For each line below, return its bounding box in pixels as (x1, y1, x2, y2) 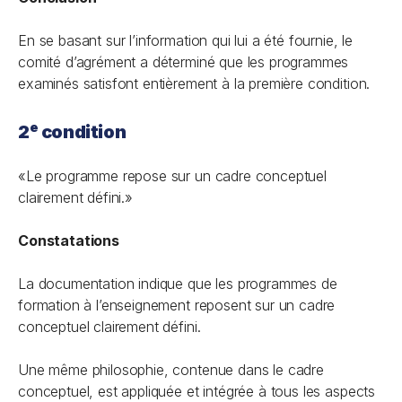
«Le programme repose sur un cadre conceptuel (18, 167, 327, 185)
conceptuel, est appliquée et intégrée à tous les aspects (18, 382, 376, 400)
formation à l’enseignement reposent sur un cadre (18, 296, 336, 314)
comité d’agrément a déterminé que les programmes (18, 53, 349, 71)
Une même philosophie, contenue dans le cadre (18, 361, 324, 379)
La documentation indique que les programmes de (18, 275, 337, 293)
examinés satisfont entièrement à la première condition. (18, 74, 375, 92)
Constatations (18, 232, 119, 249)
